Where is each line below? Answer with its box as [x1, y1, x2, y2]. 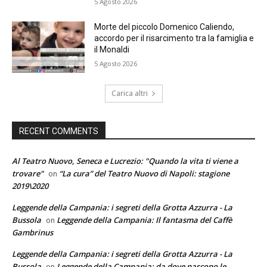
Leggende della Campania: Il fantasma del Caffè [57, 215, 232, 226]
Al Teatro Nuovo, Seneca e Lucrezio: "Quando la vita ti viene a [12, 156, 238, 167]
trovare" [12, 168, 44, 179]
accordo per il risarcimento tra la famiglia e [94, 33, 254, 44]
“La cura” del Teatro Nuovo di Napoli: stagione [59, 168, 229, 179]
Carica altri [111, 88, 148, 99]
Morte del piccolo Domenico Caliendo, [94, 22, 235, 32]
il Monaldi [94, 45, 130, 55]
